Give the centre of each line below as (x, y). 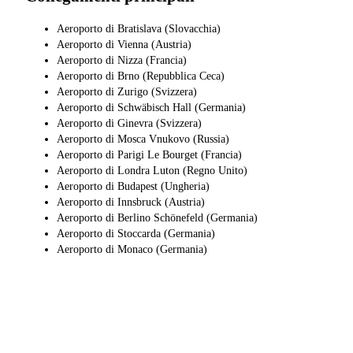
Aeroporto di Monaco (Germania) (132, 250)
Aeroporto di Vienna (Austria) (124, 45)
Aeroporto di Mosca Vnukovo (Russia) (143, 139)
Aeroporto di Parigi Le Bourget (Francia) (149, 155)
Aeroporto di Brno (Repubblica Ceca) (141, 76)
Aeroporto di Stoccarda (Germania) (136, 234)
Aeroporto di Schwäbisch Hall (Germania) (151, 108)
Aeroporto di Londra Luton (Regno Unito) (152, 171)
